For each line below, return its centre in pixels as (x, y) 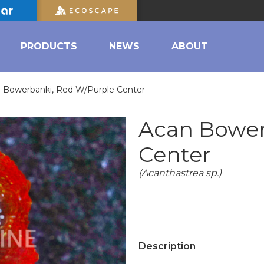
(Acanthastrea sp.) (180, 173)
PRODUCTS (49, 46)
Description (167, 246)
